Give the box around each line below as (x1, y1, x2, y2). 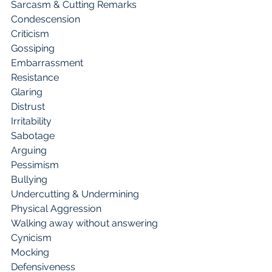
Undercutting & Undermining (11, 188, 141, 200)
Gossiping (11, 42, 57, 55)
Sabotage (11, 130, 57, 142)
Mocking (11, 246, 49, 259)
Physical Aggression (11, 203, 101, 215)
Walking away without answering (11, 217, 160, 229)
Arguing (11, 144, 49, 157)
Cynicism (11, 232, 54, 244)
